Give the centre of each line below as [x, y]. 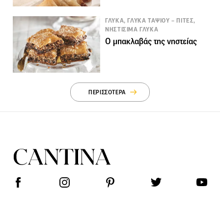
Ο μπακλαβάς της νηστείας [151, 42]
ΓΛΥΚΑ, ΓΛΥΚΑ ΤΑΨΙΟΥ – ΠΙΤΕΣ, [150, 21]
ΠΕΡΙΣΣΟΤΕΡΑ [107, 92]
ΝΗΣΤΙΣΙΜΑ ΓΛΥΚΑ [132, 30]
